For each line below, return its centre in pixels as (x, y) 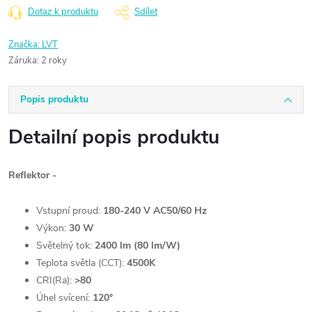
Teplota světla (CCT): (80, 263)
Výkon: (51, 228)
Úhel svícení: (63, 298)
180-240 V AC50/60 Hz (155, 211)
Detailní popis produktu (114, 137)
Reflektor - (34, 175)
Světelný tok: (64, 245)
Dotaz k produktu (63, 12)
